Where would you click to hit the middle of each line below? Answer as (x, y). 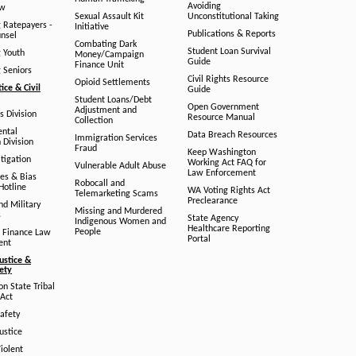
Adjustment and (105, 110)
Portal (199, 239)
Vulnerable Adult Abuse (120, 166)
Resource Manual (221, 118)
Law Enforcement (222, 173)
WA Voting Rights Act (229, 191)
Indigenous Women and (120, 222)
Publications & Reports (232, 34)
